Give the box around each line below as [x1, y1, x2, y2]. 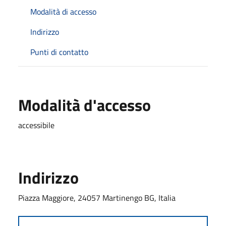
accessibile [18, 119, 54, 131]
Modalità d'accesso [18, 92, 151, 117]
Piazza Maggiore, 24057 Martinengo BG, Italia [18, 191, 176, 204]
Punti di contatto [30, 45, 88, 58]
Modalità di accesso [30, 5, 96, 18]
